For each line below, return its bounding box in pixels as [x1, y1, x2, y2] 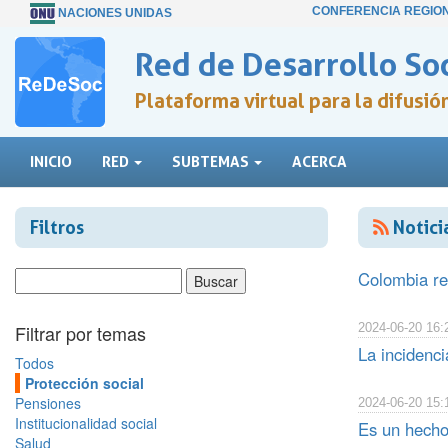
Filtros [30, 216, 84, 238]
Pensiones [15, 393, 81, 413]
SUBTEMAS [172, 152, 252, 171]
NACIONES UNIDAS [58, 5, 172, 20]
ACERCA [292, 152, 347, 171]
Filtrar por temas [15, 320, 146, 346]
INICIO [30, 152, 72, 171]
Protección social [25, 373, 144, 393]
